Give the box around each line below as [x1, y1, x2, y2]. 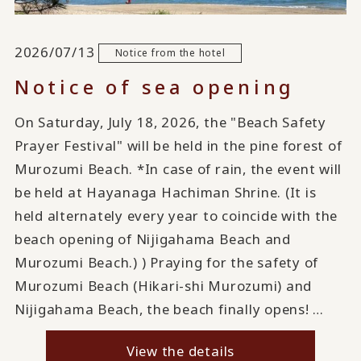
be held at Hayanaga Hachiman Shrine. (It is [14, 182, 317, 201]
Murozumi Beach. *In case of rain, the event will [14, 159, 342, 178]
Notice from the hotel [114, 46, 226, 60]
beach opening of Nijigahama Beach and [14, 229, 291, 248]
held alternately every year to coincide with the [14, 205, 338, 225]
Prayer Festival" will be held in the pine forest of [14, 135, 342, 155]
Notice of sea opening [14, 73, 296, 100]
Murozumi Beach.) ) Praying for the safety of [14, 252, 319, 272]
